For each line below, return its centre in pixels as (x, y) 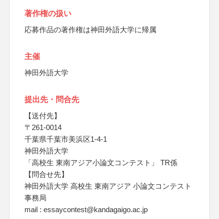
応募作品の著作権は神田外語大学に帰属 (90, 30)
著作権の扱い (48, 13)
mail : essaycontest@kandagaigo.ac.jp (86, 209)
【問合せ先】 (46, 174)
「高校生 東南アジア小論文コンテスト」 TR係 (101, 163)
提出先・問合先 (52, 99)
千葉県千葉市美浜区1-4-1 (66, 139)
